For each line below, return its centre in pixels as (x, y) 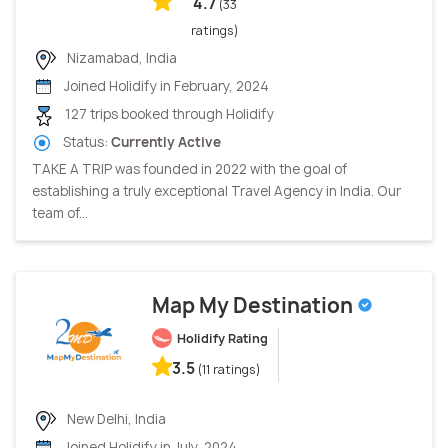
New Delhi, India (115, 419)
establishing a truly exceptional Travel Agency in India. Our (216, 191)
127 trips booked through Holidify (168, 114)
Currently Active (166, 141)
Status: (85, 141)
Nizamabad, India (120, 58)
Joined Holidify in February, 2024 (165, 86)
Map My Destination (254, 306)
